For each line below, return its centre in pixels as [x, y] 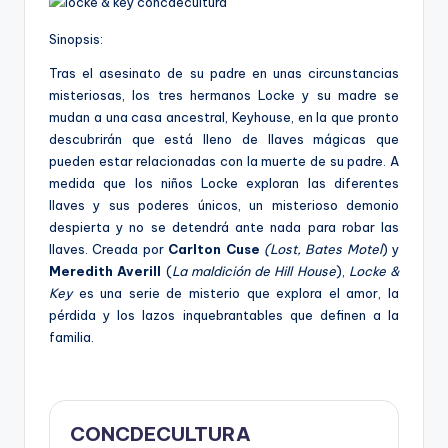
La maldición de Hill [234, 271]
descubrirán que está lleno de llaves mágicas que [224, 139]
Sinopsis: [76, 39]
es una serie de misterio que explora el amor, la [235, 293]
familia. [71, 337]
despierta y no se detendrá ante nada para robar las [224, 227]
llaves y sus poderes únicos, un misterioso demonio [224, 205]
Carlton [195, 249]
